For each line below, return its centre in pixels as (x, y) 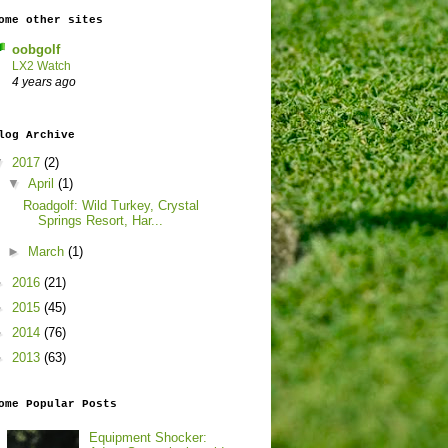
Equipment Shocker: (148, 437)
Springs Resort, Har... (101, 220)
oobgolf (36, 50)
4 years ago (44, 82)
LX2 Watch (41, 66)
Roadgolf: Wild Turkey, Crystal (111, 205)
